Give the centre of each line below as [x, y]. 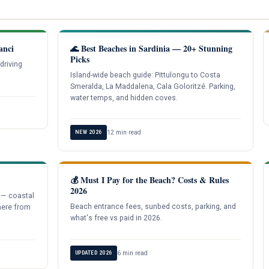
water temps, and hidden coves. [124, 98]
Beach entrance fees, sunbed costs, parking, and [153, 207]
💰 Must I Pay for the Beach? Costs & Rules [149, 180]
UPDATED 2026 [93, 252]
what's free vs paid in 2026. [116, 218]
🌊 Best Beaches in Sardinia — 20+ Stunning [151, 48]
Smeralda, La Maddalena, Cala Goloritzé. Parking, [153, 86]
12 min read [124, 133]
